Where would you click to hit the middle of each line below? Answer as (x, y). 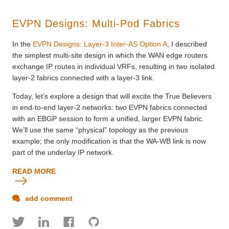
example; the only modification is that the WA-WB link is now (109, 141)
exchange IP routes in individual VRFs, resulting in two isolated (113, 66)
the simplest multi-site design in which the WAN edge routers (110, 55)
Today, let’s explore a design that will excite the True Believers (112, 96)
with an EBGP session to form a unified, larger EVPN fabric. (108, 118)
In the (22, 44)
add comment (48, 198)
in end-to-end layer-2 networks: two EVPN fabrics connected (110, 107)
